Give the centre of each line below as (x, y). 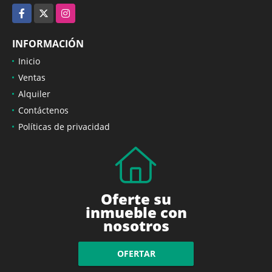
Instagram (76, 10)
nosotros (136, 225)
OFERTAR (136, 254)
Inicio (29, 61)
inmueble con (136, 212)
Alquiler (34, 93)
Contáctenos (43, 110)
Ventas (32, 77)
